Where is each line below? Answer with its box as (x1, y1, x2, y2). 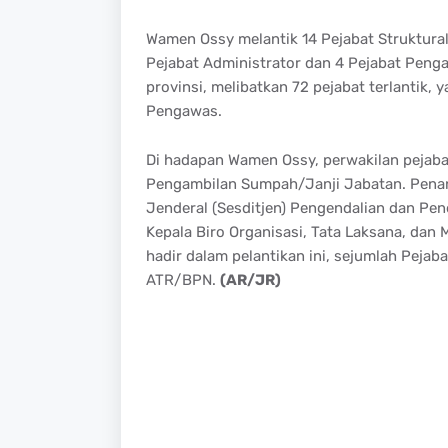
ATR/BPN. (145, 270, 220, 289)
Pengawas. (145, 101, 222, 120)
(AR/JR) (219, 270, 281, 289)
